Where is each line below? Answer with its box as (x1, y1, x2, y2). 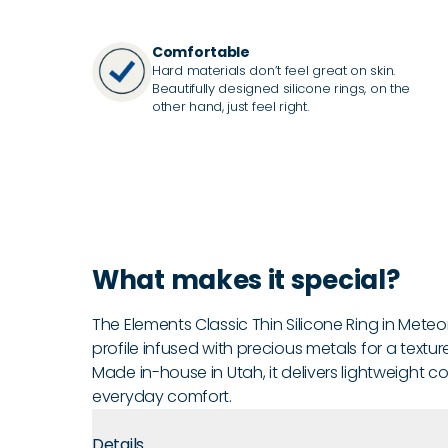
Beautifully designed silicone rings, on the (152, 78, 411, 98)
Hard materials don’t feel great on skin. (152, 60, 395, 80)
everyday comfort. (92, 384, 232, 408)
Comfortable (152, 41, 250, 62)
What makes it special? (92, 261, 400, 298)
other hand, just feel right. (152, 96, 309, 116)
